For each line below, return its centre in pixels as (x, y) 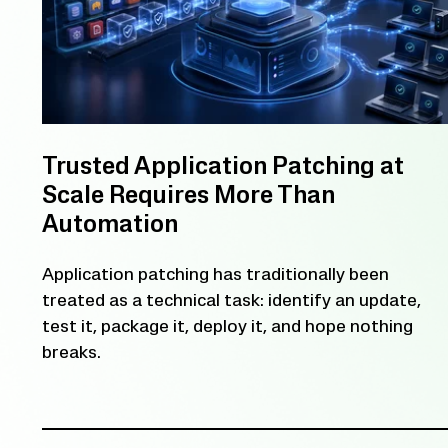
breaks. (71, 353)
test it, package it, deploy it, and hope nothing (227, 327)
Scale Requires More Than (188, 197)
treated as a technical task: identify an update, (231, 301)
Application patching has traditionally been (215, 275)
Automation (110, 226)
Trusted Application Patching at (223, 168)
